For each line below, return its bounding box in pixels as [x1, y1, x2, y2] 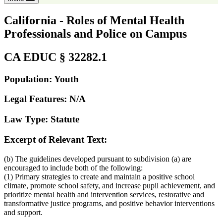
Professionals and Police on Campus [4, 27, 187, 40]
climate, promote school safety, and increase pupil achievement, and [4, 181, 215, 190]
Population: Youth [4, 73, 79, 84]
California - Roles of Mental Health [4, 13, 184, 27]
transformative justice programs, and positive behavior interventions [4, 199, 215, 208]
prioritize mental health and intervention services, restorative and [4, 190, 204, 199]
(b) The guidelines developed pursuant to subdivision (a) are [4, 154, 191, 163]
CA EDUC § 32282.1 [4, 50, 107, 63]
